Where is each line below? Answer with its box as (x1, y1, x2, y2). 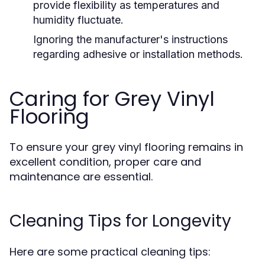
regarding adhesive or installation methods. (33, 48, 243, 60)
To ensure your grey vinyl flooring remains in (9, 140, 243, 154)
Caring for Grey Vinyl (9, 85, 215, 113)
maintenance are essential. (9, 169, 153, 184)
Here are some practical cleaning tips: (9, 244, 211, 259)
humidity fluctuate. (33, 14, 124, 26)
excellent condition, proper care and (9, 154, 201, 169)
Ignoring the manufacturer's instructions (33, 33, 228, 46)
